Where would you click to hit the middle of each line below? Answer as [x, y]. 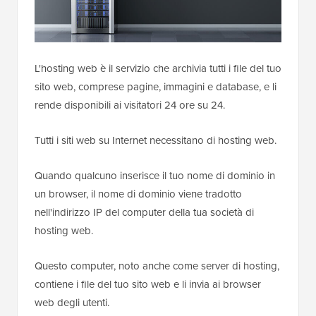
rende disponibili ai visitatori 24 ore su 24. [130, 105]
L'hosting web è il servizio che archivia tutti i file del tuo [158, 69]
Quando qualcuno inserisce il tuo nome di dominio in [155, 176]
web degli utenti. [72, 303]
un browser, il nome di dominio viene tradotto [138, 194]
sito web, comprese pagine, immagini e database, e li [156, 87]
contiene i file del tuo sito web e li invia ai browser [148, 285]
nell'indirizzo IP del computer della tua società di [144, 213]
